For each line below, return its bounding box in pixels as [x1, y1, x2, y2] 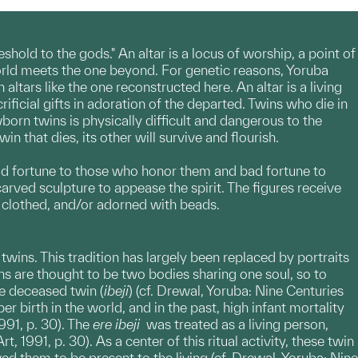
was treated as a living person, [140, 316, 328, 332]
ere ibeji [93, 316, 140, 332]
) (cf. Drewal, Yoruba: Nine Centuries [129, 283, 344, 298]
